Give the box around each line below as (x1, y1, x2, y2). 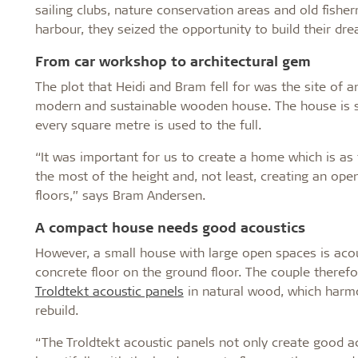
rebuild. (34, 300, 79, 318)
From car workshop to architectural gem (34, 51, 311, 70)
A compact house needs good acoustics (34, 217, 305, 236)
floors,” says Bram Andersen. (34, 185, 210, 203)
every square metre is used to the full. (34, 115, 262, 133)
